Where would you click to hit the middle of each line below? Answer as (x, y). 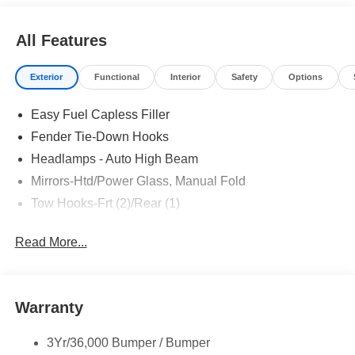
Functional (116, 76)
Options (305, 76)
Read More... (51, 242)
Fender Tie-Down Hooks (99, 137)
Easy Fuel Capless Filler (100, 115)
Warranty (49, 307)
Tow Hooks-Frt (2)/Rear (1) (105, 204)
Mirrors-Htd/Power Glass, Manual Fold (138, 181)
